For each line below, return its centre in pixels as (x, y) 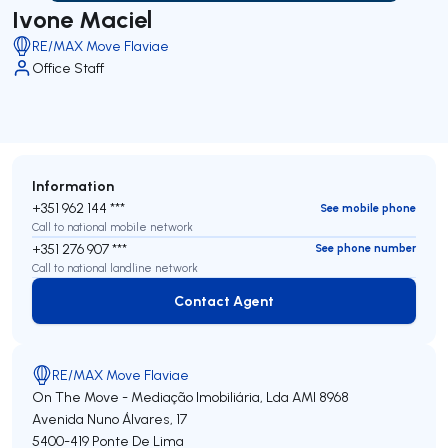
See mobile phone (368, 207)
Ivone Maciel (82, 18)
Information (73, 185)
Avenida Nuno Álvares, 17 (109, 419)
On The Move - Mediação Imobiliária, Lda (160, 397)
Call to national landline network (115, 267)
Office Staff (68, 68)
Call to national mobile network (112, 227)
